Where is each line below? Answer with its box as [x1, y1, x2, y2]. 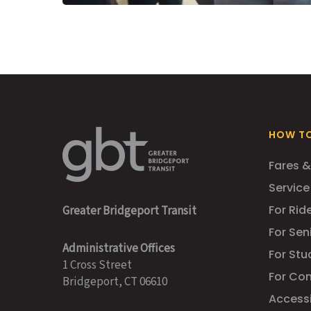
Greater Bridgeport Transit [62, 203, 196, 219]
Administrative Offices [62, 240, 175, 257]
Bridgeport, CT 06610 [62, 274, 167, 290]
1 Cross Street [62, 257, 132, 274]
